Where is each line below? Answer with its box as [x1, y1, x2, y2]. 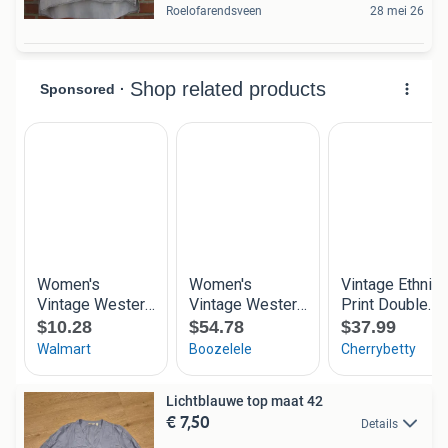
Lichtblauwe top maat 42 [166, 392, 323, 409]
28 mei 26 [370, 3, 424, 18]
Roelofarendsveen [166, 3, 262, 18]
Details [361, 416, 398, 431]
